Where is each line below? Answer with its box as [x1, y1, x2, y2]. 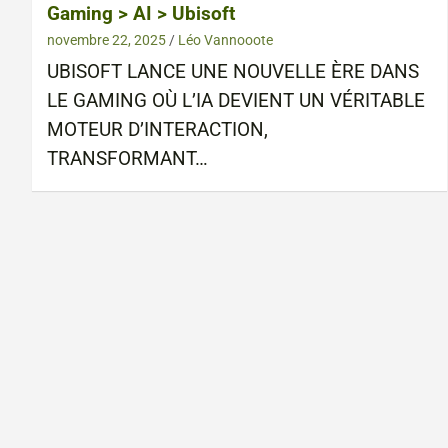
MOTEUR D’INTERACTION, [47, 118, 268, 141]
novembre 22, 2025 [47, 31, 166, 48]
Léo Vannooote [178, 31, 273, 48]
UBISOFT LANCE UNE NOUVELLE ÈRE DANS [47, 60, 419, 83]
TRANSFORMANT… [47, 147, 208, 170]
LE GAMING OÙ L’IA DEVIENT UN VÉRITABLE [47, 89, 425, 112]
